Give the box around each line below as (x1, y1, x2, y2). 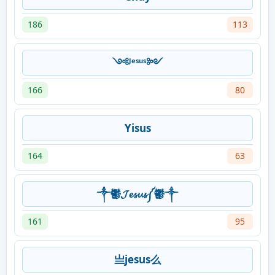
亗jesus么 (114, 252, 161, 267)
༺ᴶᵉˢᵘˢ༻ (112, 55, 163, 70)
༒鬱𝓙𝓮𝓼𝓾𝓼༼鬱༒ (97, 187, 178, 201)
